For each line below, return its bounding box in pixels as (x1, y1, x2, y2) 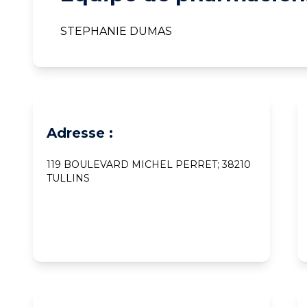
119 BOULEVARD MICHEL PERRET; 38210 (47, 158, 251, 171)
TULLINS (47, 171, 90, 184)
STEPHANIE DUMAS (60, 24, 172, 38)
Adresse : (47, 124, 113, 141)
